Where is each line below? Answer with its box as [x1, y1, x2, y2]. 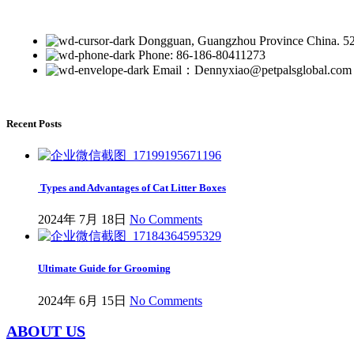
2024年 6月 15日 [38, 293, 126, 307]
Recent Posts [6, 117, 62, 130]
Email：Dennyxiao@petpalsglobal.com [153, 63, 352, 77]
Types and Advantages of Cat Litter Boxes [38, 181, 226, 194]
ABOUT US [6, 322, 85, 341]
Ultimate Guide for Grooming [38, 262, 171, 275]
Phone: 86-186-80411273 [138, 48, 265, 62]
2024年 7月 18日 [38, 213, 126, 227]
